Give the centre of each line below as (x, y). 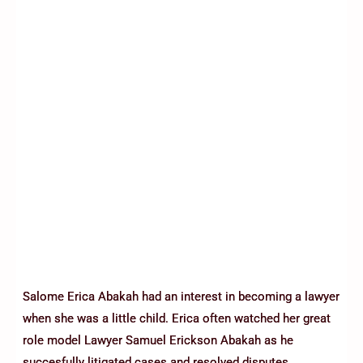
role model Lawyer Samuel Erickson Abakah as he (158, 340)
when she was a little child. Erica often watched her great (177, 318)
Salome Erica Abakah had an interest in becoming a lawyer (181, 296)
